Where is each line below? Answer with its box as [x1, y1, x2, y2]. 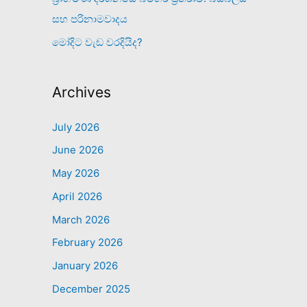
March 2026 [52, 212, 110, 226]
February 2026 [52, 236, 123, 249]
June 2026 [52, 143, 103, 157]
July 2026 [52, 120, 99, 134]
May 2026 [52, 167, 99, 180]
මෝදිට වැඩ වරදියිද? [52, 35, 143, 49]
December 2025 [52, 282, 130, 295]
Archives [52, 83, 111, 101]
